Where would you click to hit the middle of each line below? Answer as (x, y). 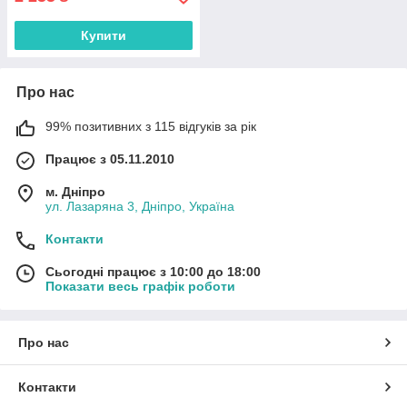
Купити (104, 35)
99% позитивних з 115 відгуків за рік (151, 126)
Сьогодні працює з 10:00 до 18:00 (153, 271)
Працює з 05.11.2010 (110, 159)
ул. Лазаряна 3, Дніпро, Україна (140, 206)
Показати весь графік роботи (140, 286)
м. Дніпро (75, 191)
